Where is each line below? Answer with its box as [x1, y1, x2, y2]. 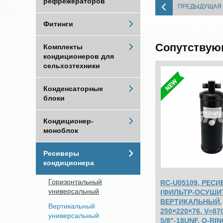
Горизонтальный [48, 178, 102, 186]
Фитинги [43, 20, 73, 28]
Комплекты [43, 43, 83, 51]
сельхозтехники [43, 62, 100, 70]
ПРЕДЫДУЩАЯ [178, 2, 222, 10]
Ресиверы [43, 149, 79, 157]
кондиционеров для [43, 52, 114, 60]
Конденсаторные [43, 85, 103, 93]
